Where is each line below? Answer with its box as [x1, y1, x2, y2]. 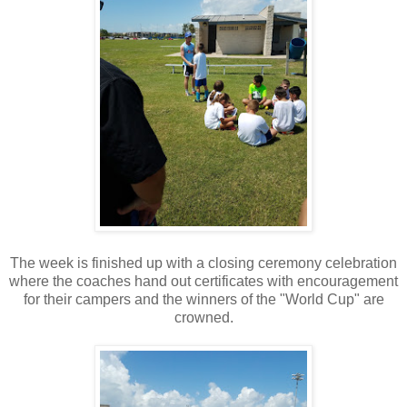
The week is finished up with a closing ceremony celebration [10, 254, 397, 271]
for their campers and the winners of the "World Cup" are [23, 291, 384, 307]
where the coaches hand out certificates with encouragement [9, 273, 398, 289]
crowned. [174, 309, 233, 325]
